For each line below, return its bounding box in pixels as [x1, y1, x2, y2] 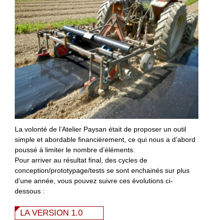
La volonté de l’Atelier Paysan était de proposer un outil [15, 125, 186, 133]
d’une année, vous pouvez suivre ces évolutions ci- [15, 176, 173, 185]
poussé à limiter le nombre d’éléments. [15, 145, 135, 154]
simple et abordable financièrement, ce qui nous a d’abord [15, 135, 195, 143]
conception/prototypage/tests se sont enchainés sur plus [15, 166, 190, 174]
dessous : [15, 187, 45, 195]
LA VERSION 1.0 [20, 208, 82, 218]
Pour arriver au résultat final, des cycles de [15, 156, 147, 164]
